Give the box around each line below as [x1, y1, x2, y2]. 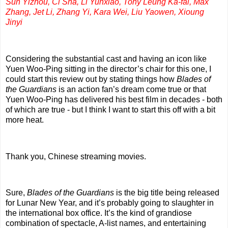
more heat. [6, 115, 46, 124]
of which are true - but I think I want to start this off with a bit [6, 105, 215, 114]
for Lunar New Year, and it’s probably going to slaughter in [6, 198, 214, 208]
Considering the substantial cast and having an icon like [6, 54, 207, 63]
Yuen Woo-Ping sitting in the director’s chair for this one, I [6, 64, 211, 73]
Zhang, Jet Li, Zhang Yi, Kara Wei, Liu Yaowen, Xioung [6, 8, 204, 17]
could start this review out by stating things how [6, 74, 177, 83]
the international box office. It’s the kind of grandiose [6, 209, 192, 218]
